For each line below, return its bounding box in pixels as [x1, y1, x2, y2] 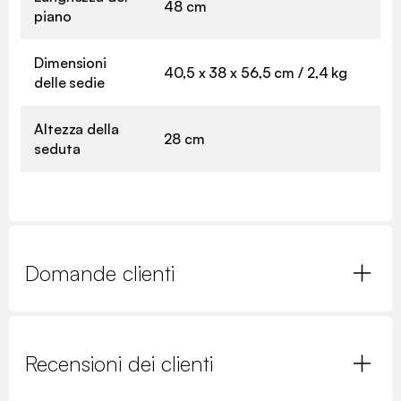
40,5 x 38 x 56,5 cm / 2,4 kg [164, 63, 348, 81]
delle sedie [34, 73, 105, 91]
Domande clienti [25, 259, 175, 286]
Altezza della [34, 119, 119, 138]
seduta [34, 139, 81, 158]
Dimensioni [34, 53, 107, 72]
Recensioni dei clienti [25, 349, 213, 377]
